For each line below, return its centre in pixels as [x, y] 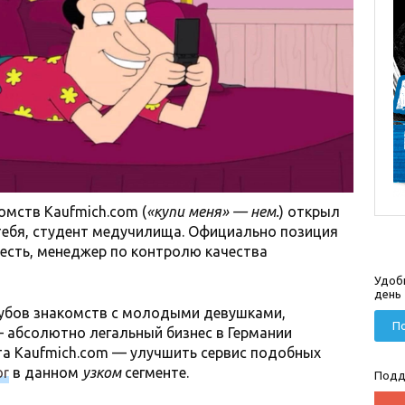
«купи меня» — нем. [213, 212]
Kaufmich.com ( [95, 212]
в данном [46, 373]
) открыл [310, 212]
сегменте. [155, 373]
